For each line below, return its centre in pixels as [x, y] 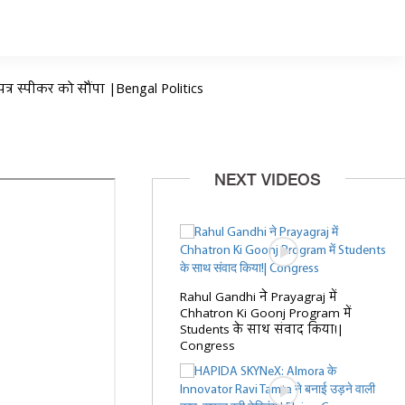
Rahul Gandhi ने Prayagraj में [259, 297]
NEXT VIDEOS [267, 180]
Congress [208, 346]
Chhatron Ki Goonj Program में [266, 314]
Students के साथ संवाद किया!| [262, 330]
